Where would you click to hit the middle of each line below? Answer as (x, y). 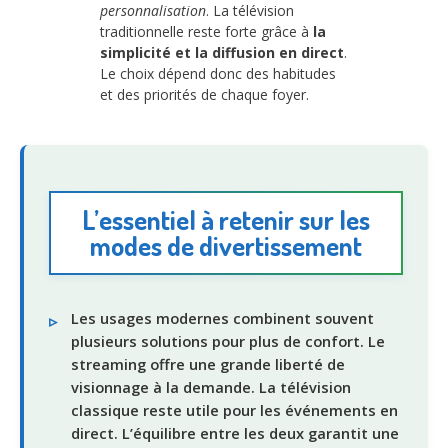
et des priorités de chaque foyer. (204, 94)
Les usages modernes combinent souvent (222, 318)
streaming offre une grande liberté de (208, 364)
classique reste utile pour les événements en (234, 410)
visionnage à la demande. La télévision (211, 387)
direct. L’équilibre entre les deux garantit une (235, 433)
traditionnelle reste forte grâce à (206, 31)
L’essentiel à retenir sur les (226, 220)
